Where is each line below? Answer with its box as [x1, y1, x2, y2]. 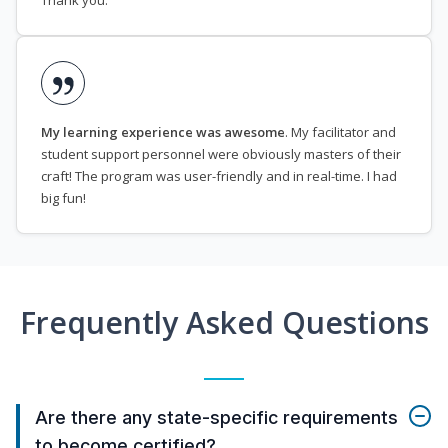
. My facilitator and [285, 123, 396, 142]
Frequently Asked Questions [19, 302, 429, 344]
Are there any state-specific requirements [35, 407, 398, 429]
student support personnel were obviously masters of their [41, 145, 401, 164]
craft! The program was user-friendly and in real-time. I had [41, 167, 397, 186]
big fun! [41, 189, 86, 208]
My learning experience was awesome [41, 123, 285, 142]
